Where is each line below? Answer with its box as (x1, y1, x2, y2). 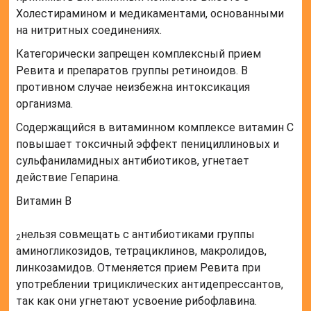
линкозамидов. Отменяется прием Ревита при (16, 261, 261, 275)
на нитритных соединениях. (16, 24, 162, 37)
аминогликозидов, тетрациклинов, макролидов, (16, 244, 267, 258)
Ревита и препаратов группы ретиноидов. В (16, 64, 249, 78)
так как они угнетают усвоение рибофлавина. (16, 294, 258, 308)
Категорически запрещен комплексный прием (16, 47, 262, 61)
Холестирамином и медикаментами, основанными (16, 7, 285, 21)
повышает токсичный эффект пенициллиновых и (16, 137, 280, 151)
